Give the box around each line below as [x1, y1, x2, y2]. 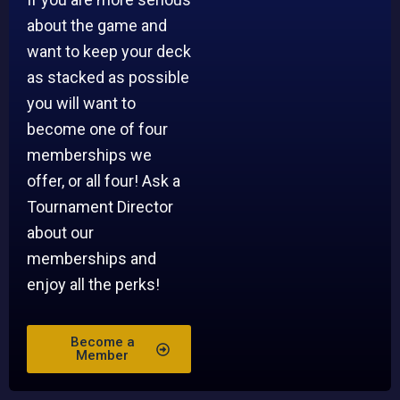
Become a [70, 334, 135, 351]
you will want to [27, 93, 136, 112]
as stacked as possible [27, 67, 189, 87]
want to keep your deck [27, 41, 191, 61]
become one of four [27, 119, 168, 138]
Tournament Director [27, 196, 173, 216]
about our [27, 222, 94, 242]
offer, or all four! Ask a [27, 171, 180, 190]
